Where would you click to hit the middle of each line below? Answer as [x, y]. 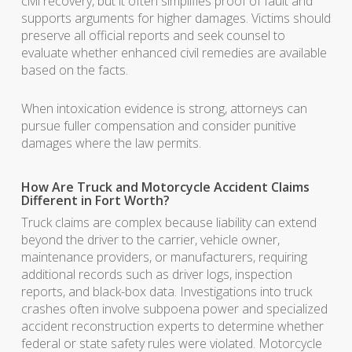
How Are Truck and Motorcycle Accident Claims [165, 187]
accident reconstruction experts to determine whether [172, 326]
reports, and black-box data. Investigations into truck [166, 291]
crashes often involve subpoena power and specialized [174, 309]
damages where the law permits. [111, 143]
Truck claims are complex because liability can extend [169, 222]
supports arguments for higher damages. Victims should [176, 18]
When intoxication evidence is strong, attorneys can [164, 108]
